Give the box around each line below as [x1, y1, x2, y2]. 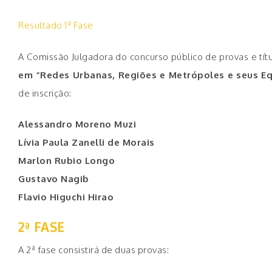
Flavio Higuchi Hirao [18, 191, 114, 203]
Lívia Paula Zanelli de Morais [18, 136, 155, 148]
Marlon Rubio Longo [18, 154, 115, 166]
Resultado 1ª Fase [18, 19, 93, 32]
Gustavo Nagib [18, 172, 89, 185]
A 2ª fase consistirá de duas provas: [18, 244, 169, 256]
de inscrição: [18, 87, 72, 99]
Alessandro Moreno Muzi [18, 118, 136, 130]
